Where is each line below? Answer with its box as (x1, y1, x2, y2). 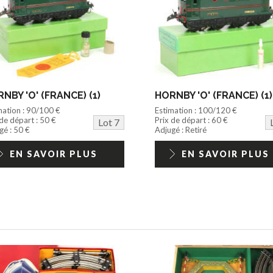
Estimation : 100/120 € (154, 105, 237, 115)
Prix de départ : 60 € (154, 115, 228, 125)
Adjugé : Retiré (154, 124, 207, 135)
